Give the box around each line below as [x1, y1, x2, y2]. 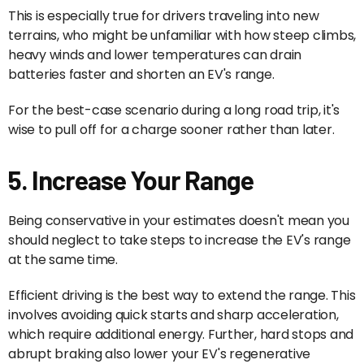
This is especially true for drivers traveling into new [8, 6, 319, 26]
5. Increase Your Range [8, 164, 253, 196]
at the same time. [8, 250, 118, 270]
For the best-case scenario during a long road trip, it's [8, 101, 340, 120]
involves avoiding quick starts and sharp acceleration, [8, 305, 339, 325]
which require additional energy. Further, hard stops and [8, 325, 353, 344]
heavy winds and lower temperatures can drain [8, 45, 301, 65]
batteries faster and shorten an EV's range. [8, 65, 275, 84]
